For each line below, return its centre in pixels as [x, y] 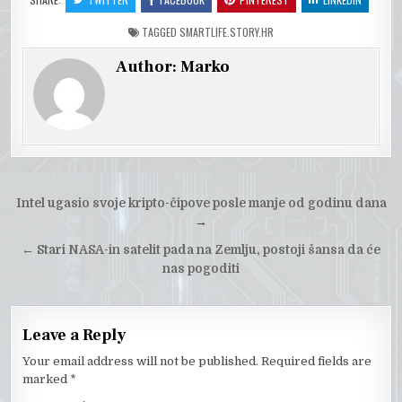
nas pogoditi [201, 269]
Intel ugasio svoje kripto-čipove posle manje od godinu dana [201, 204]
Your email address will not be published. [141, 362]
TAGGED [159, 32]
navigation [72, 231]
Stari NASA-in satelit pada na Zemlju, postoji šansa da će [209, 250]
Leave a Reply [74, 336]
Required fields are [317, 362]
